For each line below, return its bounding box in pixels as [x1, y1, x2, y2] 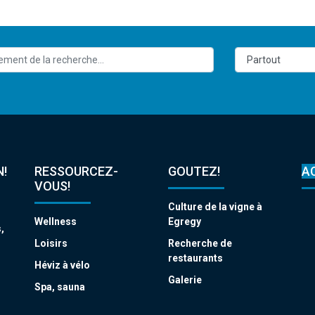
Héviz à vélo [34, 259, 90, 271]
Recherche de [168, 237, 232, 249]
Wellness [34, 215, 77, 227]
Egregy [168, 215, 201, 227]
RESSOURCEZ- [34, 163, 118, 179]
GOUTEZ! [168, 163, 220, 179]
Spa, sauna [34, 281, 85, 292]
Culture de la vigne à [168, 200, 262, 212]
